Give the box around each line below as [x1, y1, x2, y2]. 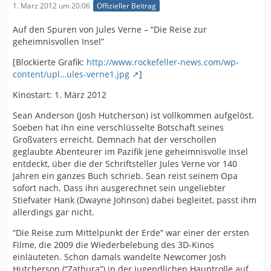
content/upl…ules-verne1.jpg [13, 68, 129, 80]
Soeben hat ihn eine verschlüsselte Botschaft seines [13, 122, 224, 134]
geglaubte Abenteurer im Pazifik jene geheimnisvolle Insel [13, 146, 248, 158]
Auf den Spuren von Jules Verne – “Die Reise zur [13, 24, 207, 36]
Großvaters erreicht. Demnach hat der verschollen [13, 134, 217, 146]
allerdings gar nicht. [13, 206, 94, 218]
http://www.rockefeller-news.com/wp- [87, 56, 239, 68]
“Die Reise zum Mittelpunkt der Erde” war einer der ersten [13, 227, 249, 239]
